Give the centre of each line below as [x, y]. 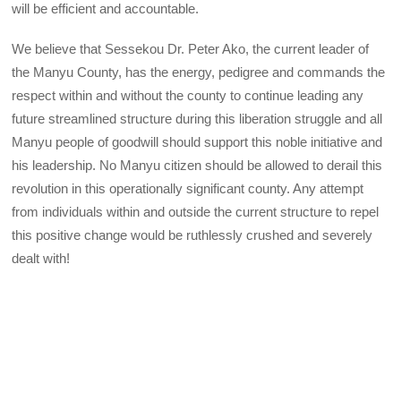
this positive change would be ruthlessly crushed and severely [192, 235]
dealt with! [41, 258]
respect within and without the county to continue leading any [188, 95]
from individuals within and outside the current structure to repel [196, 211]
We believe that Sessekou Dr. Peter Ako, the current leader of [191, 48]
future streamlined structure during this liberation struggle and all [197, 118]
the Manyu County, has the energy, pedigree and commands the [199, 72]
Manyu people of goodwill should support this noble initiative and [197, 141]
